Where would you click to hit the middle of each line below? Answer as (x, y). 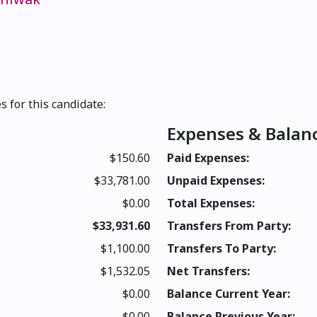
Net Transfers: (208, 271)
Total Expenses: (211, 203)
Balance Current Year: (229, 294)
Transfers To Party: (221, 249)
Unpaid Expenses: (216, 181)
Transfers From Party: (229, 226)
